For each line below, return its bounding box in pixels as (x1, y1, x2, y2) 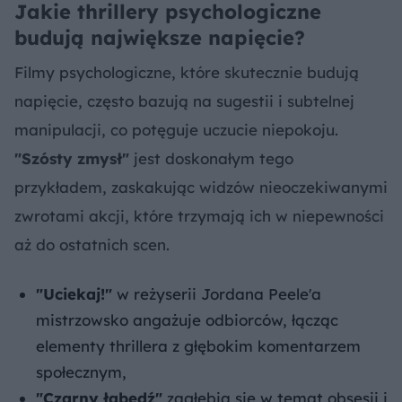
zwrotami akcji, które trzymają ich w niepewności (14, 205, 384, 225)
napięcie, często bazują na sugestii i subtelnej (14, 91, 354, 110)
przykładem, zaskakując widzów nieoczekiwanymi (14, 177, 388, 197)
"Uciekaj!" (36, 284, 112, 303)
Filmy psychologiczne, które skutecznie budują (14, 62, 359, 82)
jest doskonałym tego (129, 148, 293, 168)
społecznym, (36, 362, 127, 381)
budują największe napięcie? (14, 24, 305, 50)
